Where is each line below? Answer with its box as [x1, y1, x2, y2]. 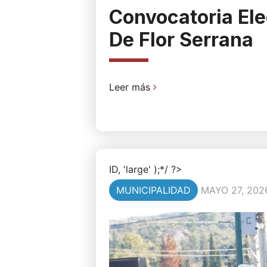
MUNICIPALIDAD [116, 184, 191, 197]
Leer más [108, 81, 153, 94]
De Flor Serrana [108, 28, 253, 52]
